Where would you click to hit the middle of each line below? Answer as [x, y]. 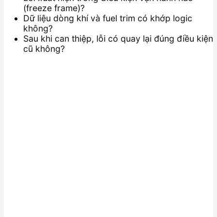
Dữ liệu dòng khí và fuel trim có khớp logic [108, 18]
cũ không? [44, 49]
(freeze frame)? [54, 8]
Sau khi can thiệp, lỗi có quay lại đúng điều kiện [118, 39]
